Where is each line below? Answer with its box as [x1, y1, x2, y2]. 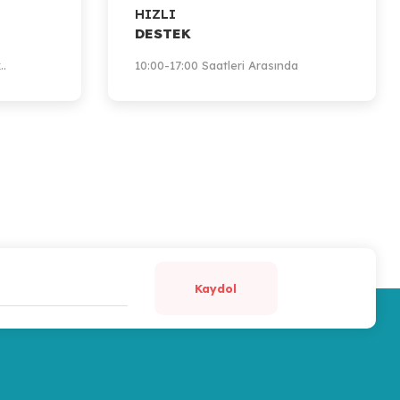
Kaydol [195, 280, 237, 296]
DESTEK [135, 25, 191, 42]
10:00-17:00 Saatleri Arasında [135, 58, 298, 72]
